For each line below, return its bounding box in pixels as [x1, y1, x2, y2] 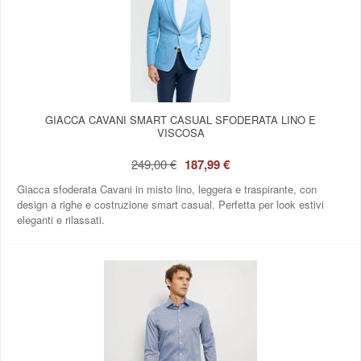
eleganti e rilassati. [17, 211, 105, 227]
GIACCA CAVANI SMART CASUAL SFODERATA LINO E [45, 111, 316, 127]
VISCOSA [156, 124, 205, 140]
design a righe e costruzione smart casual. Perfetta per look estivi [17, 196, 324, 212]
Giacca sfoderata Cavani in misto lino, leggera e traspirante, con [17, 180, 317, 197]
